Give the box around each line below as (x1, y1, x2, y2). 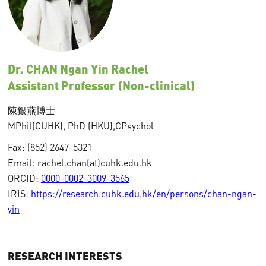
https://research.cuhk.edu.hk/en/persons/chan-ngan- (30, 188, 256, 199)
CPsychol (115, 120, 154, 132)
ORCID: (7, 172, 41, 184)
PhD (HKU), (67, 120, 115, 132)
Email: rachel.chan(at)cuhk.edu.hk (7, 157, 152, 169)
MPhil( (7, 120, 35, 132)
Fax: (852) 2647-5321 (7, 141, 92, 153)
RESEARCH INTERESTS (7, 249, 122, 262)
